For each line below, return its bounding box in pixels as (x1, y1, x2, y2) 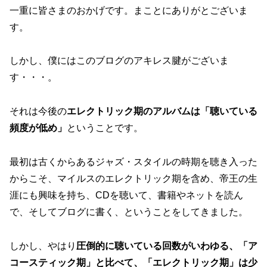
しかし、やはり (10, 240, 76, 251)
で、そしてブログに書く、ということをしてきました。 (10, 207, 248, 218)
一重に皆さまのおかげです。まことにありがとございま (10, 5, 248, 15)
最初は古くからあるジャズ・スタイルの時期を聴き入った (10, 157, 257, 167)
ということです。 (67, 123, 143, 133)
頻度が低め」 (10, 123, 67, 133)
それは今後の (10, 106, 67, 117)
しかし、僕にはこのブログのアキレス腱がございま (10, 55, 229, 66)
